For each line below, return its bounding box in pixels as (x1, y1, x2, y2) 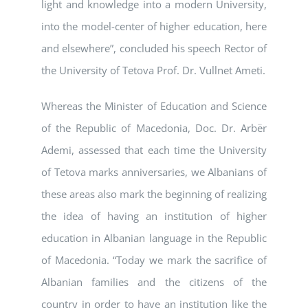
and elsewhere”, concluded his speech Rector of (41, 41, 267, 56)
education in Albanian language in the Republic (41, 231, 267, 245)
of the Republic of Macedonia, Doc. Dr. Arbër (41, 121, 267, 135)
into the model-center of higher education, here (41, 19, 267, 34)
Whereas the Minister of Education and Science (41, 99, 267, 113)
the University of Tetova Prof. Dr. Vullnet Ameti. (41, 63, 265, 78)
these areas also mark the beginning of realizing (41, 187, 267, 201)
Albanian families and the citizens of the (41, 275, 267, 289)
